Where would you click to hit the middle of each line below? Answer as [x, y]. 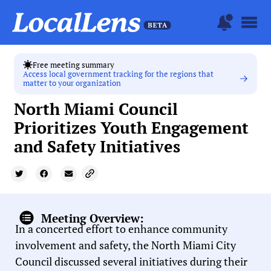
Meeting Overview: [92, 218]
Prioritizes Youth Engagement [132, 128]
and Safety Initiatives [97, 147]
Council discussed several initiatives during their [131, 262]
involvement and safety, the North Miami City [126, 245]
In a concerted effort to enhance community [121, 229]
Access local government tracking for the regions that [119, 74]
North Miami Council [96, 109]
